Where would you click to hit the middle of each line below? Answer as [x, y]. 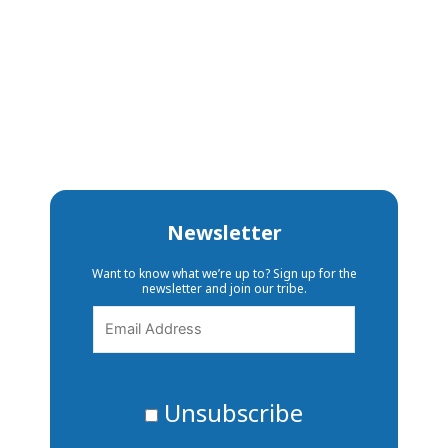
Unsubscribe [230, 412]
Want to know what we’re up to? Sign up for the [224, 274]
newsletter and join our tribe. [224, 289]
